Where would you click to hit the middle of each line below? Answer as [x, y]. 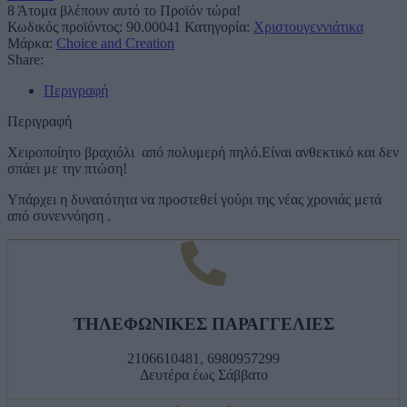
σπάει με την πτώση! [67, 169]
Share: [25, 60]
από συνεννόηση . [59, 216]
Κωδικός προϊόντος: [67, 27]
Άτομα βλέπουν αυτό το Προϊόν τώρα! [129, 10]
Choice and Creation [115, 43]
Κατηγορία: [217, 27]
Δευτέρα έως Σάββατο [203, 375]
